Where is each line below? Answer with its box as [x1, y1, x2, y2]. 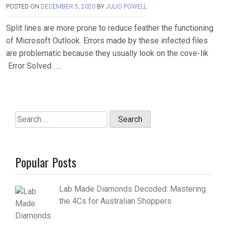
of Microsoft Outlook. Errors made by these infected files [6, 35, 208, 45]
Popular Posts [15, 153, 76, 172]
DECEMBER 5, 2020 [41, 3, 95, 10]
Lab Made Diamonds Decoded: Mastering [59, 184, 206, 194]
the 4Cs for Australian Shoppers [59, 196, 172, 206]
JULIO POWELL [106, 3, 147, 10]
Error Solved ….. [6, 61, 62, 71]
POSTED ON [6, 3, 41, 10]
